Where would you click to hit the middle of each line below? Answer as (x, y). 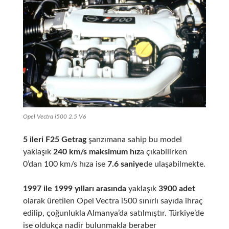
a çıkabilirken (163, 152)
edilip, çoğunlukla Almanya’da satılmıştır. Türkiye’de (113, 213)
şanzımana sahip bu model (134, 139)
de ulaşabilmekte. (174, 164)
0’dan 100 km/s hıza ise (65, 164)
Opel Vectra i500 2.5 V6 (54, 116)
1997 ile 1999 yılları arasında (74, 188)
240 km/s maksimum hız (96, 152)
